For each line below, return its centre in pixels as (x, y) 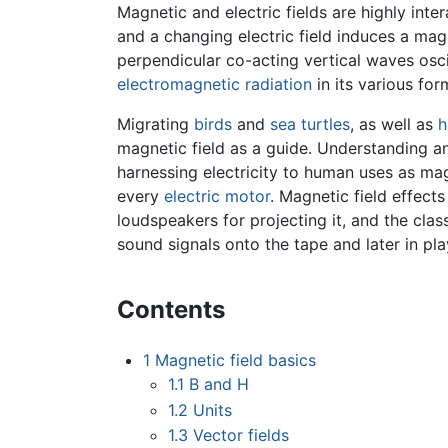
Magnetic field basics (235, 360)
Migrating (155, 124)
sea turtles (310, 124)
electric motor (217, 196)
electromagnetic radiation (214, 84)
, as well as (394, 124)
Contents (171, 310)
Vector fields (241, 435)
